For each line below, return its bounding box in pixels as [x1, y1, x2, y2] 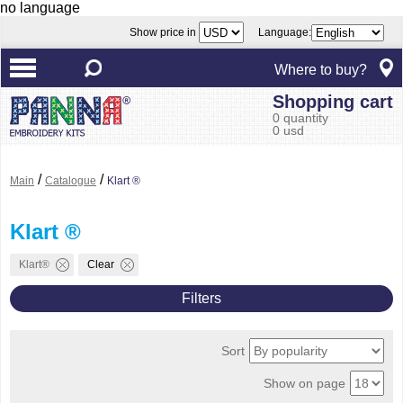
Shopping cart [273, 92, 393, 112]
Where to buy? [274, 62, 367, 77]
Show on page [264, 376, 345, 390]
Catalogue [45, 175, 96, 187]
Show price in [130, 26, 199, 39]
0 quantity [273, 111, 328, 125]
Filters [182, 291, 221, 306]
